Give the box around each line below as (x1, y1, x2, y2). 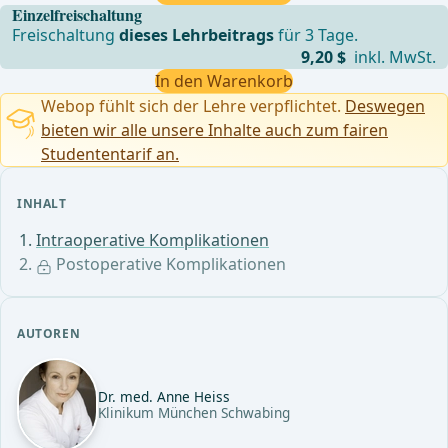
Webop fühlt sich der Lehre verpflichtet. (41, 95, 345, 118)
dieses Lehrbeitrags (119, 24, 275, 47)
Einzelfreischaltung (12, 3, 143, 27)
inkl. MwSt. (349, 46, 436, 69)
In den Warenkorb (155, 70, 293, 93)
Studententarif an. (41, 143, 179, 166)
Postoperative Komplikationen (52, 253, 286, 276)
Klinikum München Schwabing (98, 403, 290, 423)
